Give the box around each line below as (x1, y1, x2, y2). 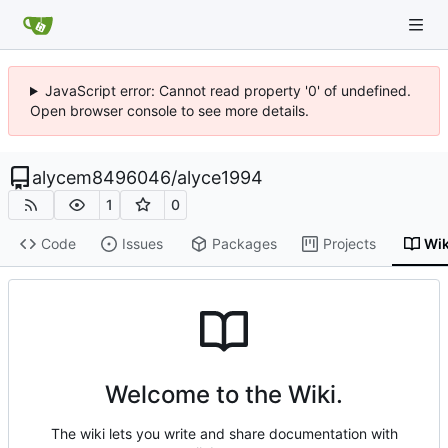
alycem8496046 (32, 167, 171, 188)
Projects (322, 235, 376, 253)
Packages (211, 235, 277, 253)
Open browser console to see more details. (30, 102, 309, 119)
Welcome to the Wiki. (105, 380, 343, 410)
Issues (121, 235, 163, 253)
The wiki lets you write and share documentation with (50, 425, 398, 443)
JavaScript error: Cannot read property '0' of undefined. (44, 82, 411, 99)
